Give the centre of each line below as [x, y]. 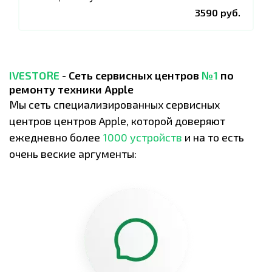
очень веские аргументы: [73, 154]
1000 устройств [142, 137]
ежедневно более [56, 137]
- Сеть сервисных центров [131, 75]
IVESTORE [34, 75]
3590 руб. [218, 12]
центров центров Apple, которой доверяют [117, 121]
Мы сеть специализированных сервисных [114, 104]
